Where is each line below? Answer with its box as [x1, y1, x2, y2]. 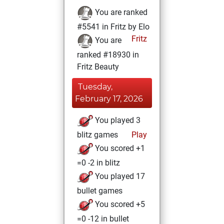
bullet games [77, 186, 122, 195]
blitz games [77, 130, 118, 139]
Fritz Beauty [77, 62, 119, 71]
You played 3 [93, 115, 140, 125]
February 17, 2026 [75, 94, 143, 103]
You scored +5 [93, 199, 145, 209]
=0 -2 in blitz [77, 158, 120, 167]
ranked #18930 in [77, 50, 139, 59]
